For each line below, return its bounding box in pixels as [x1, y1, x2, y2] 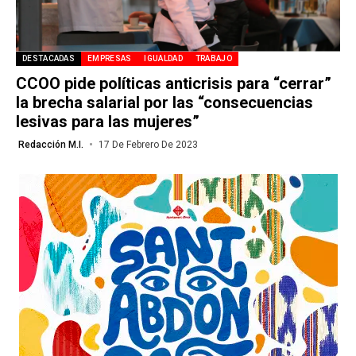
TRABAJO [195, 53, 232, 63]
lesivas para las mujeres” [16, 111, 199, 131]
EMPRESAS [87, 53, 132, 63]
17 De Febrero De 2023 [98, 138, 198, 150]
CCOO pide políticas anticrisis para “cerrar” [16, 73, 331, 93]
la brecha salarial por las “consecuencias [16, 92, 313, 112]
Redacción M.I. [18, 138, 83, 150]
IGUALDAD [144, 53, 183, 63]
